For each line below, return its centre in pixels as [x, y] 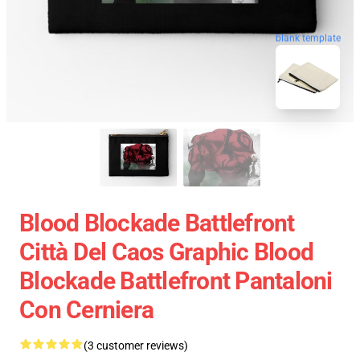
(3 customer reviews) [136, 346]
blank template [308, 35]
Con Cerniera [86, 310]
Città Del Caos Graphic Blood [166, 252]
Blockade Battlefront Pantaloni [176, 281]
